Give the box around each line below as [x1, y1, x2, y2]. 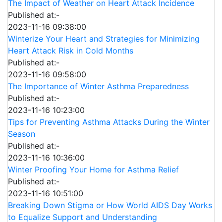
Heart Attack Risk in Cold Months [8, 46, 133, 56]
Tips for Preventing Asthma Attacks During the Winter [8, 117, 210, 127]
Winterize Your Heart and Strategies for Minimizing [8, 34, 200, 44]
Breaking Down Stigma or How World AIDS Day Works [8, 200, 212, 211]
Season [8, 129, 35, 139]
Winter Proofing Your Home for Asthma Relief [8, 165, 179, 175]
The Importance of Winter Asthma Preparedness [8, 81, 189, 92]
